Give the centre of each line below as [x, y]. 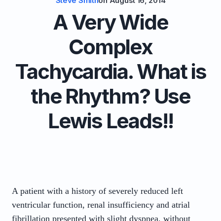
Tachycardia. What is [110, 71]
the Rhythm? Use [110, 96]
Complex [110, 47]
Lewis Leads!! [110, 121]
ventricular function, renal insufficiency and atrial [101, 205]
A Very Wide [110, 22]
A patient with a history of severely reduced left [97, 191]
